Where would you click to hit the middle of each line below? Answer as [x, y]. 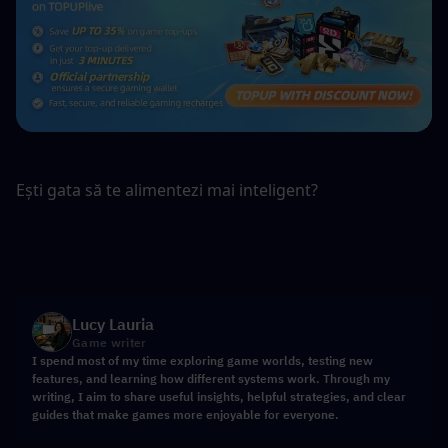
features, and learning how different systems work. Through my [211, 378]
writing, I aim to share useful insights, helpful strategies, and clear [219, 396]
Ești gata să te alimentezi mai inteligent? [167, 189]
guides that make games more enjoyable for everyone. [185, 414]
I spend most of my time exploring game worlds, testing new [202, 360]
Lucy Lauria [113, 323]
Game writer [109, 342]
